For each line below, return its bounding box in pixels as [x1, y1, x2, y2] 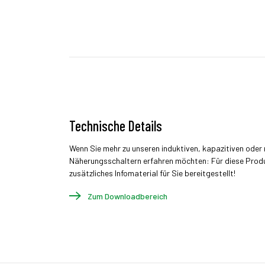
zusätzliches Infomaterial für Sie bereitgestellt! [69, 168, 235, 178]
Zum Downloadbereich [87, 191, 167, 201]
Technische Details [69, 117, 162, 134]
